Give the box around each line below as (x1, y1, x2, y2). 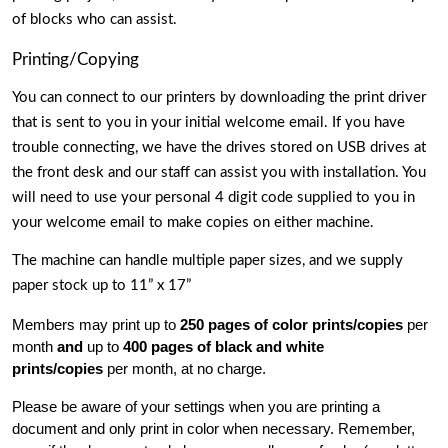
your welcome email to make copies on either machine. (12, 214, 374, 230)
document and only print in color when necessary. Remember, (12, 421, 415, 438)
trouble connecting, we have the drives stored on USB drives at (12, 139, 426, 155)
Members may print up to (12, 317, 176, 334)
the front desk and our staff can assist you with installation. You (12, 164, 426, 180)
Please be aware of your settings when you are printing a (12, 399, 380, 416)
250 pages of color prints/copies (176, 317, 407, 334)
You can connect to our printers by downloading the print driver (12, 89, 426, 105)
